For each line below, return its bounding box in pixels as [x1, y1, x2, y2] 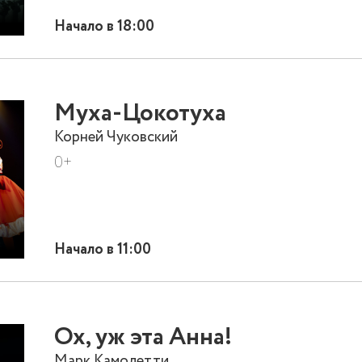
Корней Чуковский [54, 126, 179, 149]
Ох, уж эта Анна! [54, 319, 233, 356]
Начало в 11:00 [54, 238, 152, 261]
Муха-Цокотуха [54, 96, 227, 133]
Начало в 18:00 [54, 15, 155, 37]
